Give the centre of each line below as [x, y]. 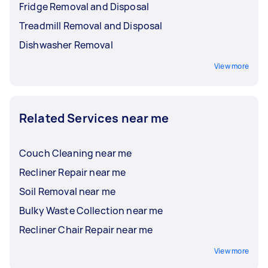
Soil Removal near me [67, 191]
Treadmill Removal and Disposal [91, 26]
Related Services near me [94, 118]
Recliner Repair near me [73, 172]
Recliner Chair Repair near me [86, 230]
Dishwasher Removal [66, 45]
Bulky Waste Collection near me [91, 211]
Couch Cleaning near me [76, 153]
